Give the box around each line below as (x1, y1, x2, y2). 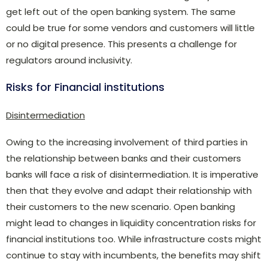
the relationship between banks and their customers (6, 151, 241, 165)
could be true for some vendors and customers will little (6, 21, 255, 34)
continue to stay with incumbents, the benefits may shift (6, 248, 261, 261)
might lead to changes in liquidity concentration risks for (6, 216, 256, 229)
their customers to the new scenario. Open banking (6, 200, 235, 213)
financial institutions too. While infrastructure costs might (6, 232, 261, 245)
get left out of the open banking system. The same (6, 5, 236, 18)
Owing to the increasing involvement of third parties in (6, 135, 248, 148)
